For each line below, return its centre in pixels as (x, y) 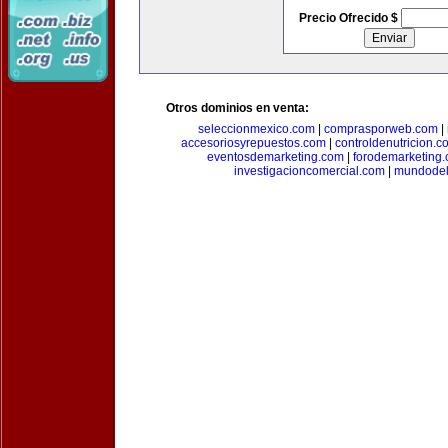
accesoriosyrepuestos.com (253, 143)
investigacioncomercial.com (309, 171)
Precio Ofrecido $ (349, 18)
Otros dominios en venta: (237, 108)
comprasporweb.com (380, 129)
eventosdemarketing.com (275, 157)
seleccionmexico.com (256, 129)
